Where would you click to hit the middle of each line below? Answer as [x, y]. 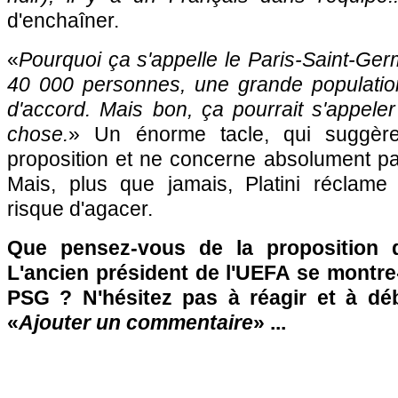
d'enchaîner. [63, 20]
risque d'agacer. [80, 209]
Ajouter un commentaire [136, 322]
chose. [38, 134]
